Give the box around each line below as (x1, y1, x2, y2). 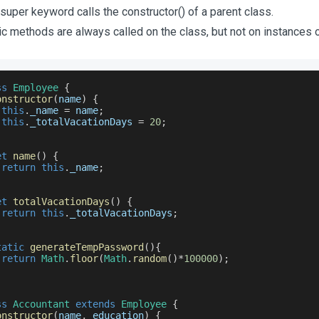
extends (75, 298, 115, 310)
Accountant (13, 298, 70, 310)
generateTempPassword (30, 241, 144, 253)
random (132, 253, 167, 264)
